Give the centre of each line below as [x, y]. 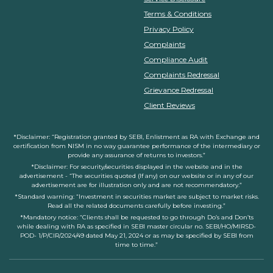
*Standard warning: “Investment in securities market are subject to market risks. [136, 196]
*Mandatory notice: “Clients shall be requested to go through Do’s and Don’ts [136, 217]
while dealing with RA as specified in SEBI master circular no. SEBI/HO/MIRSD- [136, 226]
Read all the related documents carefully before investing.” [136, 205]
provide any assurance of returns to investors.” [136, 155]
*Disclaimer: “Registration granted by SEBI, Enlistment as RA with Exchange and [136, 136]
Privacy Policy [169, 29]
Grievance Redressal [179, 90]
